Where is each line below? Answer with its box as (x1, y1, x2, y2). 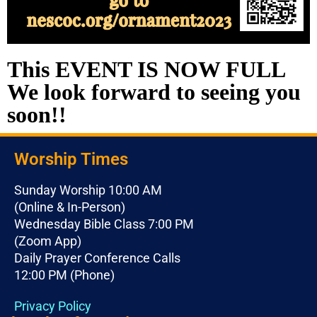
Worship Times (14, 149, 128, 169)
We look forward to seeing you (7, 79, 301, 105)
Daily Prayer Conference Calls (14, 250, 180, 265)
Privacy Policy (14, 298, 91, 313)
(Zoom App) (14, 233, 81, 248)
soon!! (7, 101, 67, 127)
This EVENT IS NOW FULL (7, 56, 286, 82)
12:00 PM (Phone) (14, 267, 115, 282)
